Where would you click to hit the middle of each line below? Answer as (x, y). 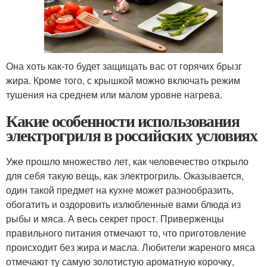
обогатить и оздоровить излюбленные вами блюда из (123, 204)
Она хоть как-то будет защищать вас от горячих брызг (124, 66)
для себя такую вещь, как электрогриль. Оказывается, (125, 175)
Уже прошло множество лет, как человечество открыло (127, 161)
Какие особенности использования (123, 120)
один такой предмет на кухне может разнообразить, (120, 190)
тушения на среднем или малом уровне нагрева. (114, 94)
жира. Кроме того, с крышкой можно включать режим (123, 80)
